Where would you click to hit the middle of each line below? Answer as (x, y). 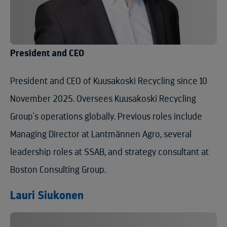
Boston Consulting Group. (58, 169)
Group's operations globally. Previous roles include (106, 116)
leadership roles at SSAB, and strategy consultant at (109, 152)
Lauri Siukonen (47, 195)
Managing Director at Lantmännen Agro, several (101, 134)
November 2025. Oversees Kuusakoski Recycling (103, 99)
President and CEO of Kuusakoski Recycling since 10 (109, 81)
